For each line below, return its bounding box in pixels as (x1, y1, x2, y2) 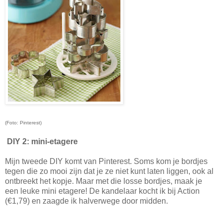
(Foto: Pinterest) (5, 119, 42, 125)
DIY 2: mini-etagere (7, 137, 80, 146)
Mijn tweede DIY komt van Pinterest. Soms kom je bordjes (5, 157, 208, 166)
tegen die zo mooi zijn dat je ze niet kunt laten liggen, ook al (5, 166, 214, 175)
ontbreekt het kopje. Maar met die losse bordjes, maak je (5, 176, 202, 185)
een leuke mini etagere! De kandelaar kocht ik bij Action (5, 186, 200, 195)
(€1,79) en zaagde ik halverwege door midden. (5, 196, 168, 205)
